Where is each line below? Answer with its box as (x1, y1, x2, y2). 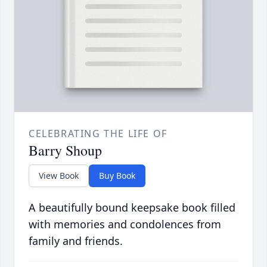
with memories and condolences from (29, 217, 221, 232)
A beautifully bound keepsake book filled (29, 200, 235, 215)
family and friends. (29, 234, 123, 249)
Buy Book (99, 170, 135, 182)
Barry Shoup (29, 141, 102, 160)
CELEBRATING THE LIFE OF (29, 127, 167, 141)
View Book (39, 170, 79, 182)
